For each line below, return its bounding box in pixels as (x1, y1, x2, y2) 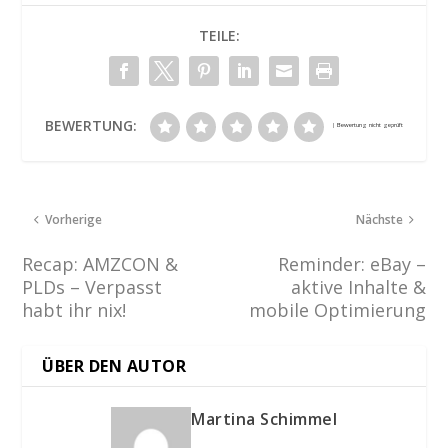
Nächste (355, 210, 403, 228)
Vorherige (45, 210, 103, 228)
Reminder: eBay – (277, 251, 426, 276)
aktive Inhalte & (290, 274, 426, 299)
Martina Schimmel (191, 407, 337, 430)
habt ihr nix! (22, 297, 127, 322)
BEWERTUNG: (45, 115, 137, 135)
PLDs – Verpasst (22, 274, 163, 299)
